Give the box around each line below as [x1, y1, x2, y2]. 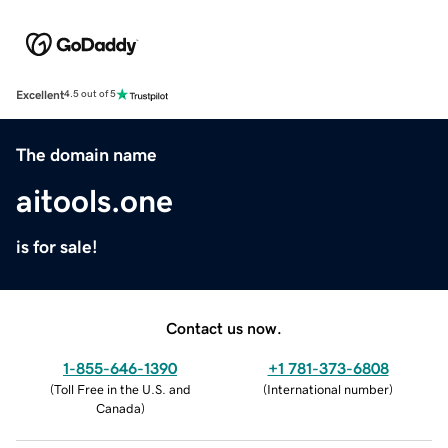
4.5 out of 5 [64, 89, 116, 100]
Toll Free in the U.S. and [53, 382, 191, 396]
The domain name [16, 145, 157, 164]
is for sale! [16, 237, 98, 256]
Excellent [16, 88, 64, 101]
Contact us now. [166, 319, 282, 336]
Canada [95, 401, 141, 415]
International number [267, 382, 389, 396]
